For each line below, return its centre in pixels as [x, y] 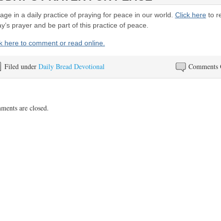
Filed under [21, 67]
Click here [190, 15]
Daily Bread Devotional [71, 67]
